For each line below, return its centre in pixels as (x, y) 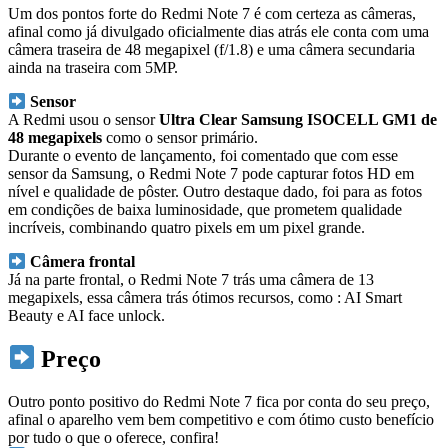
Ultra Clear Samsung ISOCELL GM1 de (298, 119)
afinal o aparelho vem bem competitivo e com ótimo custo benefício (221, 419)
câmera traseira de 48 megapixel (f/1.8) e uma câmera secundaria (211, 49)
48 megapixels (55, 137)
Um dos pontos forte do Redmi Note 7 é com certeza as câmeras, (212, 13)
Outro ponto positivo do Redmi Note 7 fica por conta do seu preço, (219, 401)
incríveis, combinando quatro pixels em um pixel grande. (186, 227)
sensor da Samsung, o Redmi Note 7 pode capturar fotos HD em (211, 173)
